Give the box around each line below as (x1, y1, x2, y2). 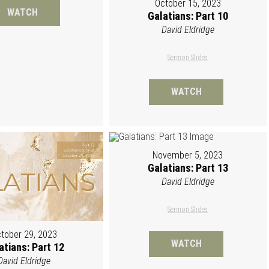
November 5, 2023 (153, 150, 223, 162)
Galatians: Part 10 (147, 10, 228, 23)
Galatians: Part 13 (147, 162, 228, 175)
